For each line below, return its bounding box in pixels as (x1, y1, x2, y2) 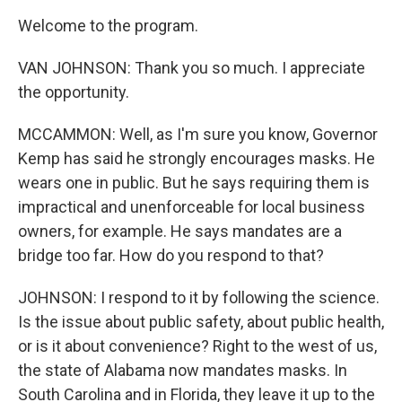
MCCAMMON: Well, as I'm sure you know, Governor (18, 125, 378, 144)
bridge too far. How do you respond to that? (18, 246, 324, 265)
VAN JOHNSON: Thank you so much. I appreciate (18, 58, 365, 77)
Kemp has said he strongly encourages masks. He (18, 149, 375, 168)
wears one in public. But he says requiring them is (18, 173, 370, 192)
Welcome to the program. (18, 16, 198, 35)
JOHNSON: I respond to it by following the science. (18, 288, 380, 307)
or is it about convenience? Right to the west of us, (18, 336, 377, 355)
